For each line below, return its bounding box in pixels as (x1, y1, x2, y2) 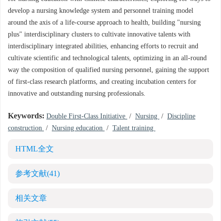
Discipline (167, 112, 195, 120)
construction (8, 124, 44, 132)
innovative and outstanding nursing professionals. (8, 90, 146, 98)
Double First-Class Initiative (46, 112, 127, 120)
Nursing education (52, 124, 105, 132)
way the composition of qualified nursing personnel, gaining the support (8, 66, 209, 74)
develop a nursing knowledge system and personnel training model (8, 7, 193, 15)
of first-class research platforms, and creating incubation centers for (8, 78, 196, 86)
